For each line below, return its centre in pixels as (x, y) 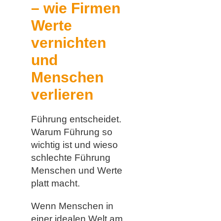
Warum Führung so (72, 132)
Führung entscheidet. (76, 119)
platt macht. (55, 183)
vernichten (68, 42)
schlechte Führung (71, 157)
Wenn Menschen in (72, 206)
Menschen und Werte (76, 170)
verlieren (62, 94)
